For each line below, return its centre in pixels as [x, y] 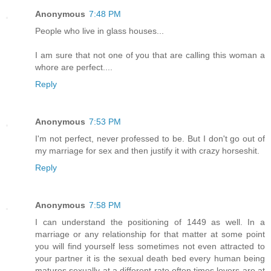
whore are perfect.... [74, 67]
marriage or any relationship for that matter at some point [150, 234]
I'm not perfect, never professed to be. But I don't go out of [150, 138]
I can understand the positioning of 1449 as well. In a [150, 222]
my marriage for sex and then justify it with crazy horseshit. [147, 150]
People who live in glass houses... [100, 31]
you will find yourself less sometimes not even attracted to [150, 246]
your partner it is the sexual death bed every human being [150, 258]
